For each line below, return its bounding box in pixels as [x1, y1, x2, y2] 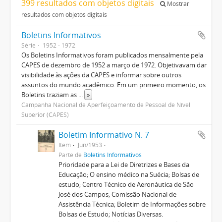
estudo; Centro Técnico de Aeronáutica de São [58, 180, 194, 189]
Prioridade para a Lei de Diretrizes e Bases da [58, 160, 189, 169]
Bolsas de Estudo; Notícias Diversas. [58, 210, 163, 219]
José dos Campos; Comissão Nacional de [58, 190, 176, 199]
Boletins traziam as [21, 90, 78, 99]
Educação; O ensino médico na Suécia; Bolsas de [58, 170, 199, 179]
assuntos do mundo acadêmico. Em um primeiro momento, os [21, 80, 206, 89]
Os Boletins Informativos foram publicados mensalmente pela [21, 51, 203, 59]
